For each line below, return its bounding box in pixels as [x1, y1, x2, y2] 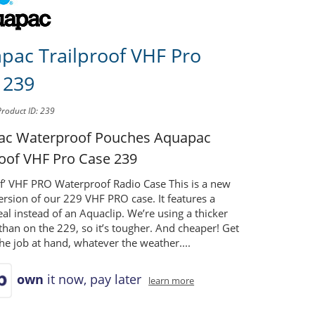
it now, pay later [44, 270, 146, 288]
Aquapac [154, 127, 212, 147]
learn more [148, 274, 195, 287]
